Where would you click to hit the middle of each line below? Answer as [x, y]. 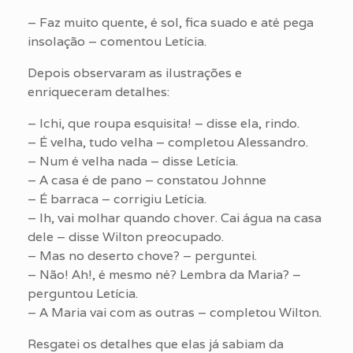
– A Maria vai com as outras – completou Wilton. [175, 312]
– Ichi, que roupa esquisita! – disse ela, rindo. [163, 123]
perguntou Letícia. [83, 293]
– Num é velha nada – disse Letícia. [133, 161]
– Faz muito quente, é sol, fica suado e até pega [171, 22]
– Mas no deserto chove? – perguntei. [142, 255]
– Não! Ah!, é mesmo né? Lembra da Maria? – [164, 274]
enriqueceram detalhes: [98, 91]
